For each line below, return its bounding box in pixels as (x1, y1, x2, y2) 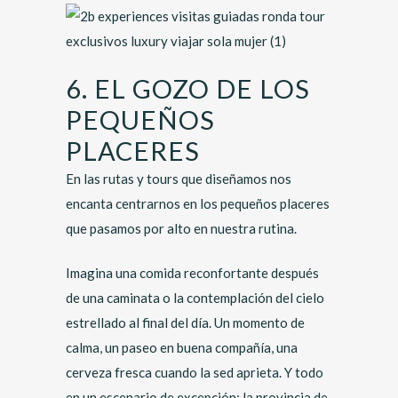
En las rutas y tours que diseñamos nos (66, 171, 291, 187)
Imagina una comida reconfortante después (66, 265, 319, 281)
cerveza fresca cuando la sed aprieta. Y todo (66, 364, 323, 380)
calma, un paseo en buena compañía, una (66, 339, 298, 355)
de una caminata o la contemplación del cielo (66, 290, 324, 306)
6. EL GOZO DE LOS (66, 73, 310, 104)
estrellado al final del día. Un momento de (66, 314, 305, 330)
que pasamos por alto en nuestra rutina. (66, 220, 299, 236)
